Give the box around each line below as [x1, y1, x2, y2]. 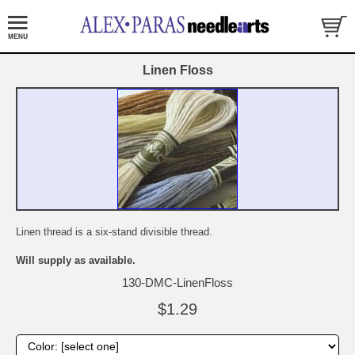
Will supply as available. [16, 254, 136, 267]
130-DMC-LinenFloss [122, 276, 233, 290]
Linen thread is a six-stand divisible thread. [16, 226, 212, 239]
